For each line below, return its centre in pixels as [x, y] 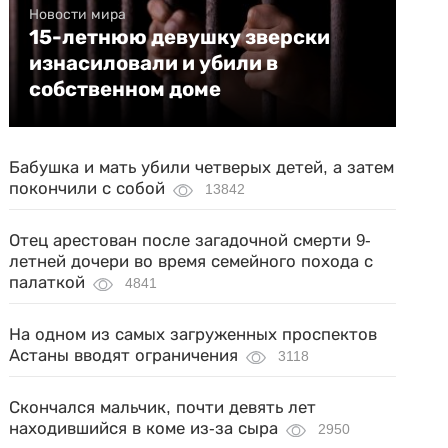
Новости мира [78, 14]
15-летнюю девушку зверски [180, 37]
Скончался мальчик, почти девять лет [163, 408]
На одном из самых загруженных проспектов [193, 335]
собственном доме [125, 89]
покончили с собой [87, 189]
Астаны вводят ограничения [124, 356]
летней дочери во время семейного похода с [191, 262]
